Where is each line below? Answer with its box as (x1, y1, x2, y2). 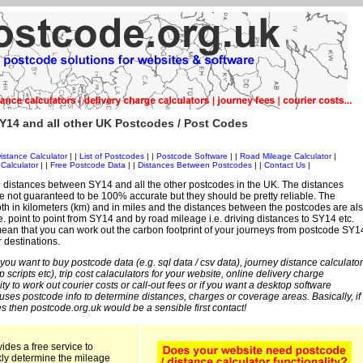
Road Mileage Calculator (239, 152, 331, 161)
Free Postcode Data (50, 160, 126, 170)
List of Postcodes (79, 152, 144, 161)
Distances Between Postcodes (138, 160, 252, 170)
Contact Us (264, 160, 308, 170)
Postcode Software (156, 152, 228, 161)
